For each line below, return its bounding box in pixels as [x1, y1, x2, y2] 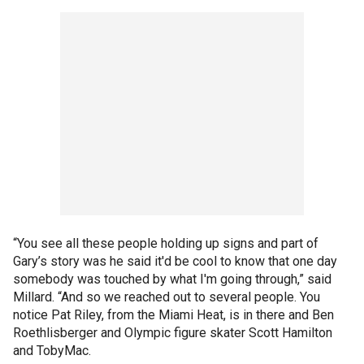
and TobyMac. [13, 343, 91, 358]
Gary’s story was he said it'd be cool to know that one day [13, 253, 337, 269]
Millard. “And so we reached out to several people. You [13, 289, 320, 305]
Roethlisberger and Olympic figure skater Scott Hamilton [13, 325, 332, 340]
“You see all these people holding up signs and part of [13, 236, 318, 251]
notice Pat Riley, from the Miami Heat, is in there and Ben [13, 307, 334, 323]
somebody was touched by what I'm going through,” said [13, 271, 331, 287]
